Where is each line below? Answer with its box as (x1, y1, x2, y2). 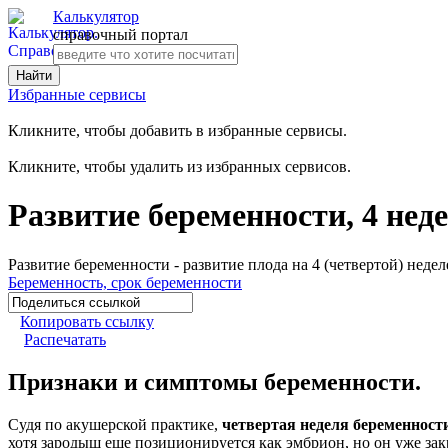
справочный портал (53, 26, 188, 43)
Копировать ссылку (20, 312, 154, 330)
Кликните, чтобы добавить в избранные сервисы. (8, 122, 347, 139)
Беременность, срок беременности (8, 273, 242, 291)
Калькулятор (53, 8, 139, 25)
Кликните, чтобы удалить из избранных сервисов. (8, 158, 351, 175)
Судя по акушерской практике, (8, 415, 222, 433)
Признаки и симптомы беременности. (8, 368, 421, 395)
